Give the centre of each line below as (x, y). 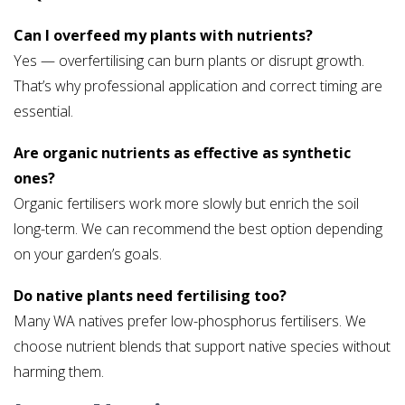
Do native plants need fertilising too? (150, 296)
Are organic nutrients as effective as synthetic (182, 153)
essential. (43, 112)
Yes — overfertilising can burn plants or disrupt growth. (189, 61)
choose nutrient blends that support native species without (202, 347)
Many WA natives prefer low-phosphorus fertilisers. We (190, 321)
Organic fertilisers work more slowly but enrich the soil (186, 204)
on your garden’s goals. (88, 254)
